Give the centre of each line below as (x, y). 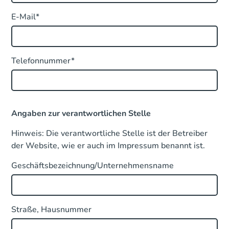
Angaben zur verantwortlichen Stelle (81, 113)
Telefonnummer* (43, 61)
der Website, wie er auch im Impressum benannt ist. (108, 146)
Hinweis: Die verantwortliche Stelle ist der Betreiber (110, 133)
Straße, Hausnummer (52, 210)
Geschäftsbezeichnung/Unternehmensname (93, 166)
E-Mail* (26, 17)
